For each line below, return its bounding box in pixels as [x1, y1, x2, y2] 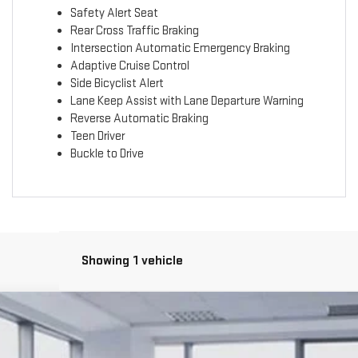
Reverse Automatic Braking [70, 111, 209, 127]
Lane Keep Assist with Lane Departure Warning [70, 93, 304, 109]
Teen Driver [70, 129, 125, 145]
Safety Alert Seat [70, 6, 158, 22]
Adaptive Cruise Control [70, 58, 189, 74]
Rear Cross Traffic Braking [70, 23, 199, 39]
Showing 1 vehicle [81, 252, 183, 268]
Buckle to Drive [70, 146, 144, 162]
